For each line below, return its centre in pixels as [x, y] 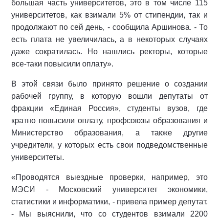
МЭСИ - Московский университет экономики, [109, 189]
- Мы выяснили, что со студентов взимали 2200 [109, 214]
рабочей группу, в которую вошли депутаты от [109, 96]
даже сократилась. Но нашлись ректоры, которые [109, 52]
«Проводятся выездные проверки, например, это [109, 177]
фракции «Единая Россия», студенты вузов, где [109, 108]
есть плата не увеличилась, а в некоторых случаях [109, 39]
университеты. [38, 157]
